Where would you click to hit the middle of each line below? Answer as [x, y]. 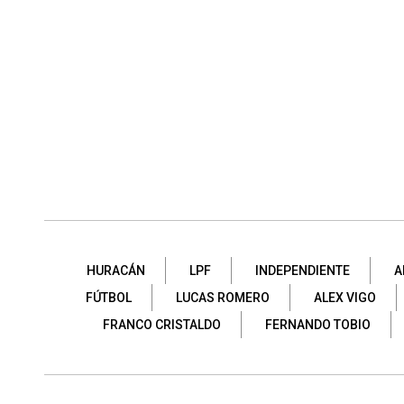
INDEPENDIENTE [303, 270]
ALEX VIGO [344, 297]
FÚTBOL [108, 297]
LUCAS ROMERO [222, 297]
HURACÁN [116, 270]
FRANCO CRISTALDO [161, 324]
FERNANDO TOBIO [317, 324]
